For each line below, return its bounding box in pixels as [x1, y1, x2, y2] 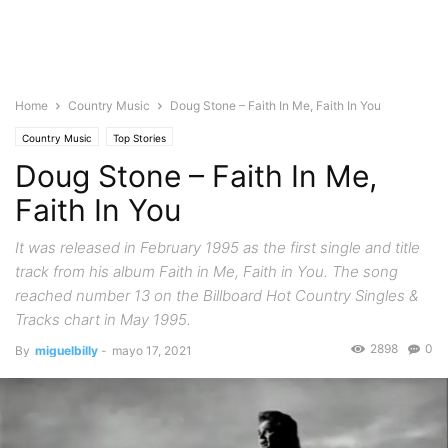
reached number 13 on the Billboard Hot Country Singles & [15, 286, 418, 305]
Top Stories [113, 132, 166, 144]
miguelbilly [35, 343, 98, 358]
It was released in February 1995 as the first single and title [15, 238, 420, 257]
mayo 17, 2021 [112, 343, 192, 358]
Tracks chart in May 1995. [15, 310, 191, 329]
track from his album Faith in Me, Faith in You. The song [15, 262, 398, 281]
